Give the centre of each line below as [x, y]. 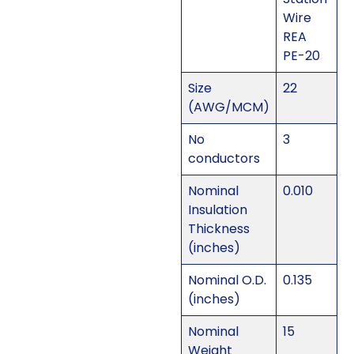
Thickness [218, 229]
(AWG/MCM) [228, 107]
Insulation [217, 210]
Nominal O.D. [227, 281]
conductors [224, 159]
